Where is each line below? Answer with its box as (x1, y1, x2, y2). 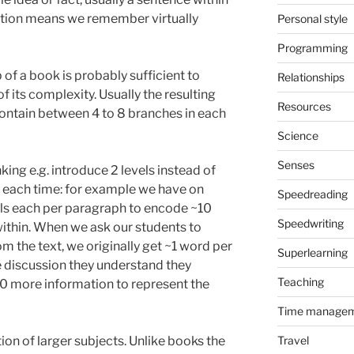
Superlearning (277, 245, 348, 259)
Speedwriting (277, 216, 344, 230)
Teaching (277, 274, 324, 288)
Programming (277, 40, 348, 55)
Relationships (277, 70, 345, 84)
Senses (277, 157, 314, 171)
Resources (277, 99, 331, 113)
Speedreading (277, 186, 348, 201)
